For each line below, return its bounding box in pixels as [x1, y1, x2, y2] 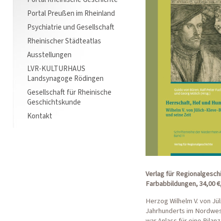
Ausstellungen [27, 50, 72, 60]
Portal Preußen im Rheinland [27, 8, 115, 18]
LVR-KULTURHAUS [27, 64, 85, 74]
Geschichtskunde [27, 97, 81, 107]
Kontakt [27, 111, 52, 121]
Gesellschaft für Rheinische [27, 87, 111, 97]
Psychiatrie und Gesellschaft [27, 22, 114, 32]
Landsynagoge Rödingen [27, 74, 104, 83]
